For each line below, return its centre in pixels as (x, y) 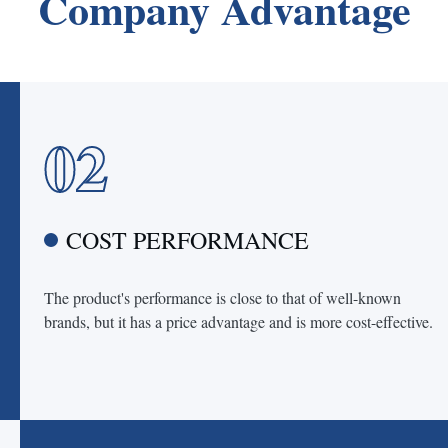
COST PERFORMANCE (187, 240)
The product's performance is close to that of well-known (222, 297)
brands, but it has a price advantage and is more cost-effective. (238, 321)
